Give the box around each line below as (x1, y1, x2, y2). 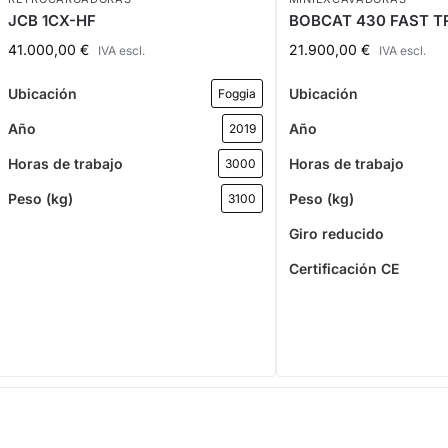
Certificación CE (288, 259, 399, 277)
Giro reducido (288, 224, 384, 242)
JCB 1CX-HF (8, 11, 96, 31)
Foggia (217, 86, 256, 102)
